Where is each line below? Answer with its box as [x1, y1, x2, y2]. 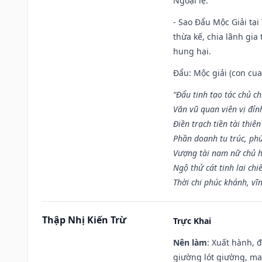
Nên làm [173, 236, 207, 248]
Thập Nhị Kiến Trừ [42, 213, 126, 226]
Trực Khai [173, 215, 211, 226]
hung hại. [173, 45, 211, 57]
